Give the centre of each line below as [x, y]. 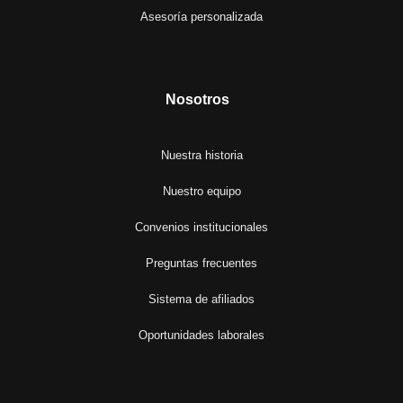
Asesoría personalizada [201, 16]
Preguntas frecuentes [201, 263]
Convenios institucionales [201, 227]
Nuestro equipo [201, 191]
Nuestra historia [201, 155]
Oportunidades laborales [201, 335]
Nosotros [197, 99]
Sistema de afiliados [201, 299]
